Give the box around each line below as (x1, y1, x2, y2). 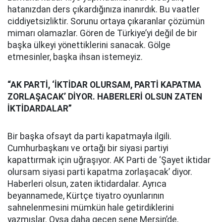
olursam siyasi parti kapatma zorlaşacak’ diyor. (7, 167, 192, 177)
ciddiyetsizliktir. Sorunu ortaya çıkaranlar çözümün (7, 16, 205, 26)
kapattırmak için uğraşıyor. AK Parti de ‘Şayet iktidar (7, 155, 211, 165)
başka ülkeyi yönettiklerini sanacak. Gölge (7, 40, 170, 50)
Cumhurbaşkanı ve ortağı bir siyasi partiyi (7, 143, 168, 153)
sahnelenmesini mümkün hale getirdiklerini (7, 203, 174, 213)
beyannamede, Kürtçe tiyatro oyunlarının (7, 191, 164, 201)
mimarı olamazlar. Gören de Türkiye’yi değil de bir (7, 28, 197, 38)
